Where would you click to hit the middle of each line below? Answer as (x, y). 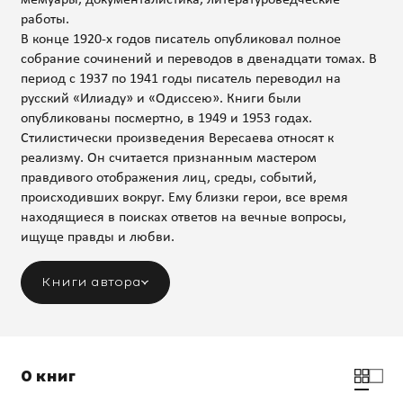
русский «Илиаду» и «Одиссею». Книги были (161, 99)
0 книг (48, 376)
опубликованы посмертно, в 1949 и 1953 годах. (166, 118)
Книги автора (91, 282)
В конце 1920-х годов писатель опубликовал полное (180, 39)
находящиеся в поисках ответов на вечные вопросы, (183, 217)
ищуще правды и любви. (97, 237)
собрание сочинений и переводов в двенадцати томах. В (198, 59)
